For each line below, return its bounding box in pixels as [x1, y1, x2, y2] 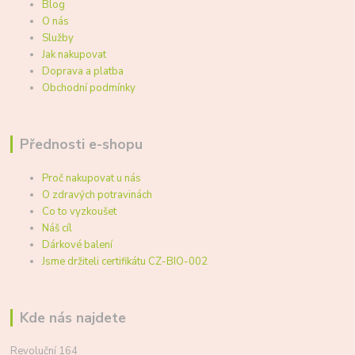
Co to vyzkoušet [42, 204, 117, 219]
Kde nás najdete [19, 307, 126, 327]
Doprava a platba [42, 63, 124, 78]
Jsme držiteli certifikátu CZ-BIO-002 [42, 254, 208, 269]
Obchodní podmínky [42, 80, 136, 95]
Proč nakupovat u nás [42, 170, 142, 185]
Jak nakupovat [42, 47, 107, 62]
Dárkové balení [42, 237, 113, 252]
